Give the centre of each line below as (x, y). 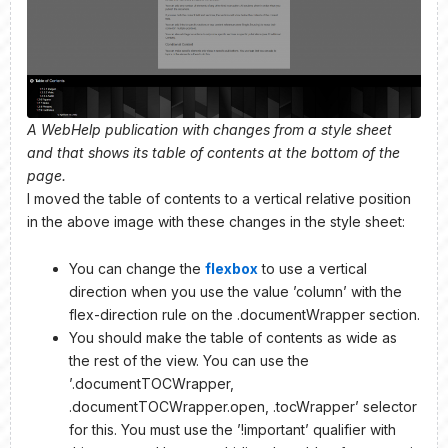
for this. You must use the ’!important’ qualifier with (232, 430)
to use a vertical (312, 269)
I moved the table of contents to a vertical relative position (219, 198)
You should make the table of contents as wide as (233, 338)
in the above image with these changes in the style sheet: (216, 221)
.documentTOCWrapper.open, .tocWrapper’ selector (243, 407)
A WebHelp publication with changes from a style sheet (209, 129)
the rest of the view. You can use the (189, 361)
